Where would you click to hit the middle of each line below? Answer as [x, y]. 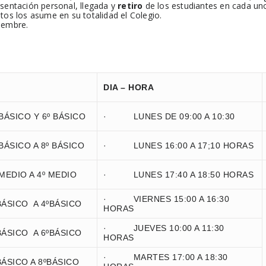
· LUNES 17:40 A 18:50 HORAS [178, 175]
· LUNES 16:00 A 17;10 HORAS [178, 145]
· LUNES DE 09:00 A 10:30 [169, 116]
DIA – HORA [129, 87]
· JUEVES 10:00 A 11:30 [164, 228]
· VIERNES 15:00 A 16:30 [166, 199]
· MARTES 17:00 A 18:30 [166, 257]
